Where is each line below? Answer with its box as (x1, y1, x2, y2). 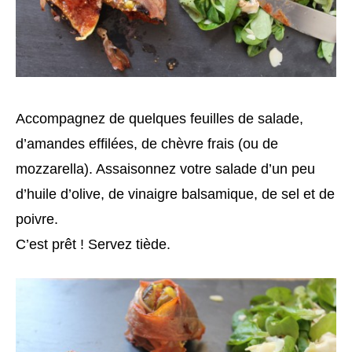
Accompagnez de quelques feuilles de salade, (16, 110, 303, 126)
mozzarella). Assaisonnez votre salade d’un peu (16, 160, 315, 177)
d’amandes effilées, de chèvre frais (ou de (16, 135, 278, 152)
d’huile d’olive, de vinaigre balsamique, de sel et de (16, 185, 335, 202)
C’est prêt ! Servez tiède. (16, 236, 170, 252)
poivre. (16, 211, 58, 227)
